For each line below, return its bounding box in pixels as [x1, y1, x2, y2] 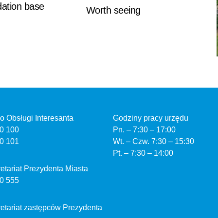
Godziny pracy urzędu [112, 114, 188, 122]
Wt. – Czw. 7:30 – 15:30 [112, 137, 194, 145]
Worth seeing [86, 5, 141, 16]
